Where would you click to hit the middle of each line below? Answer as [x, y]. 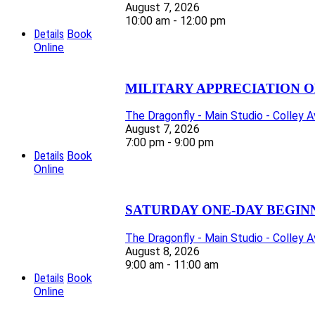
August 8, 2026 [162, 251]
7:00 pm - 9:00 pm [169, 143]
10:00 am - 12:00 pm [175, 20]
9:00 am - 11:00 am [172, 264]
